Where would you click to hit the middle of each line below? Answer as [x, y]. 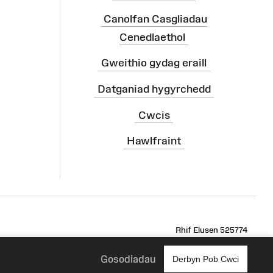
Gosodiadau [128, 259]
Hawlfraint [154, 140]
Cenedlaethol [152, 37]
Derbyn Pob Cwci [206, 259]
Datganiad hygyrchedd [154, 89]
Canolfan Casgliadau [156, 19]
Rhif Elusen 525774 [211, 230]
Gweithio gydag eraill [154, 63]
